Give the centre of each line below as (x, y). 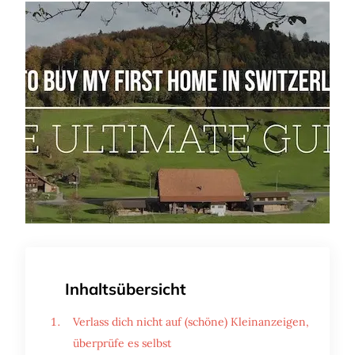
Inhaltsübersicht (126, 289)
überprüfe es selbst (122, 344)
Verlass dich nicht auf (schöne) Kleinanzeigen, (191, 322)
